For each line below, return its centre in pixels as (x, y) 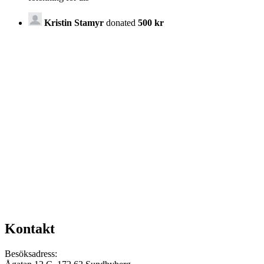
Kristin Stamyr (74, 22)
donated (121, 22)
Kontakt (30, 228)
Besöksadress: (31, 253)
